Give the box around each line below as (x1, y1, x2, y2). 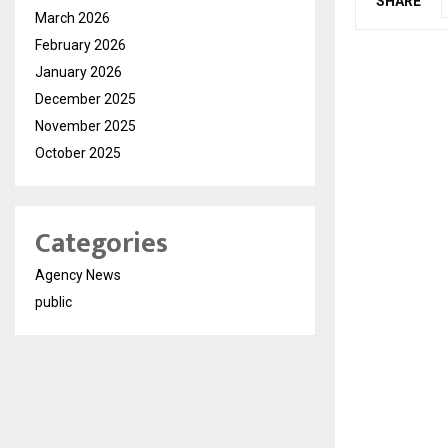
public (35, 294, 72, 310)
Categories (35, 220, 168, 267)
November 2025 (35, 118, 136, 134)
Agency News (35, 267, 121, 283)
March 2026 (35, 10, 110, 26)
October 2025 (35, 145, 121, 161)
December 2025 (35, 91, 136, 107)
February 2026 (35, 37, 126, 53)
